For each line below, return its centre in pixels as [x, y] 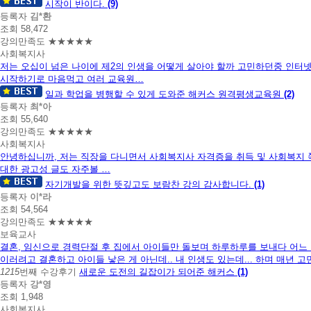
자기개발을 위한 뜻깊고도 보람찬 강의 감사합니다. [150, 184]
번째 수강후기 [48, 271]
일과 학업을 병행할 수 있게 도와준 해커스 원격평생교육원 [165, 94]
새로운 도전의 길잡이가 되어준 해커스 [158, 271]
